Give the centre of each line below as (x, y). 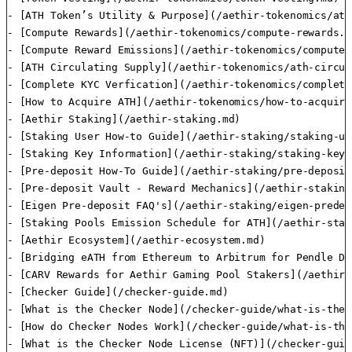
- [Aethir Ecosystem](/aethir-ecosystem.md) (136, 240)
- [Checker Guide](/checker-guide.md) (118, 292)
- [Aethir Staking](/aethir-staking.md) (124, 119)
